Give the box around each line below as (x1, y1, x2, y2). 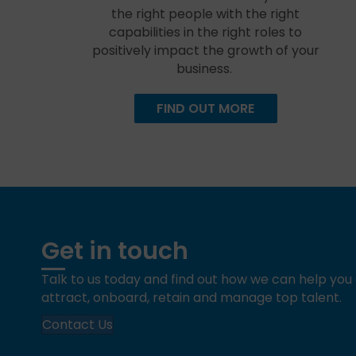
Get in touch (41, 234, 188, 268)
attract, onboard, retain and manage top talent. (41, 288, 342, 307)
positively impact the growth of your (91, 41, 319, 60)
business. (176, 60, 235, 78)
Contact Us (42, 315, 113, 334)
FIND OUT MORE (157, 99, 255, 118)
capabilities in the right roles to (109, 23, 303, 41)
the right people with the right (111, 5, 300, 23)
